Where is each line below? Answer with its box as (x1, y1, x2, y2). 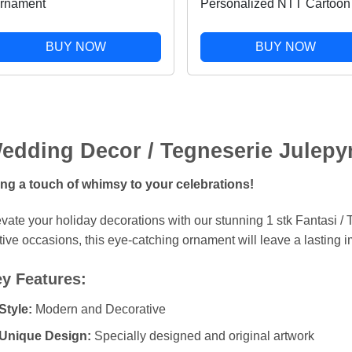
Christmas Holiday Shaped (200, 34, 350, 48)
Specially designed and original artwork (91, 329, 315, 343)
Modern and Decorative (32, 302, 167, 316)
